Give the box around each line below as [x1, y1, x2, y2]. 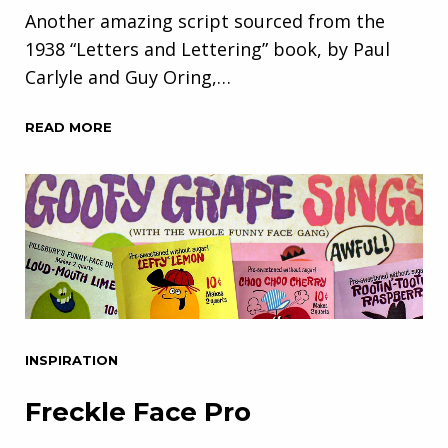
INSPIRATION [25, 351, 118, 368]
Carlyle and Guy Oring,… [25, 64, 231, 89]
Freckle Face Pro [25, 395, 251, 428]
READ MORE [25, 118, 112, 135]
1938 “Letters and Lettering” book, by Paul [25, 36, 390, 61]
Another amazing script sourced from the [25, 8, 385, 33]
